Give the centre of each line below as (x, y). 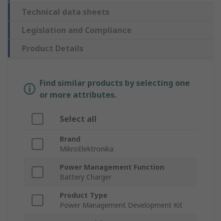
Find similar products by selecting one (115, 83)
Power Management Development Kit (121, 205)
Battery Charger (86, 177)
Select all (78, 119)
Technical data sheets (66, 12)
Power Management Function (112, 167)
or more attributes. (78, 95)
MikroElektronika (87, 149)
